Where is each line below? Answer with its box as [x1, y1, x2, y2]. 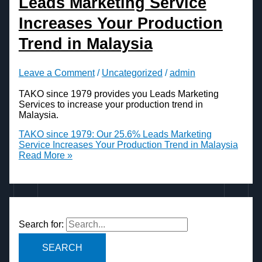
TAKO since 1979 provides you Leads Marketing [18, 88, 219, 99]
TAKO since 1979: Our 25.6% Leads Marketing [18, 129, 212, 140]
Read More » [18, 150, 73, 161]
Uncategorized [101, 68, 163, 78]
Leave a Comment [18, 68, 95, 78]
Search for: [18, 219, 64, 230]
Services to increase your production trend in [18, 99, 203, 109]
